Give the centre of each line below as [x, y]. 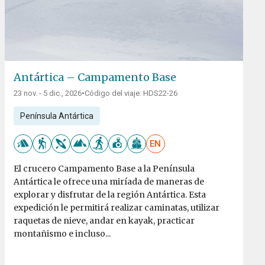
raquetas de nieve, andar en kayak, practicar [104, 221]
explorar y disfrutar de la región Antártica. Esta [109, 195]
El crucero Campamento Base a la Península [104, 169]
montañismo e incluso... [62, 234]
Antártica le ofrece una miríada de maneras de [109, 182]
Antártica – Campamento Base [95, 77]
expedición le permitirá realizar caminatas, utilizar [116, 208]
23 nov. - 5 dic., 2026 [47, 93]
